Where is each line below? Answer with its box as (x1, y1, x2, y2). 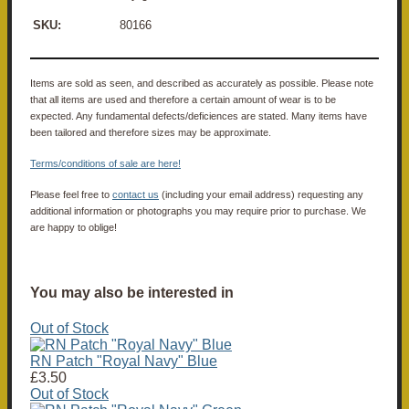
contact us (112, 188, 159, 200)
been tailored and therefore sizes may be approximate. (30, 126, 271, 138)
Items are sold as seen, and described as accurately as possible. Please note (30, 77, 373, 89)
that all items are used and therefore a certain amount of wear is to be (30, 93, 336, 105)
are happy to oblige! (30, 221, 117, 233)
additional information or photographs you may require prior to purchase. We (30, 204, 366, 216)
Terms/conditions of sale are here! (30, 157, 181, 169)
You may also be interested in (30, 285, 234, 301)
